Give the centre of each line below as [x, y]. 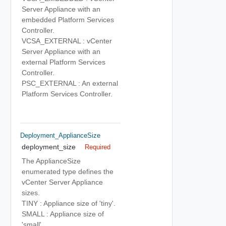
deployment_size [49, 147]
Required [97, 147]
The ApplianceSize [51, 161]
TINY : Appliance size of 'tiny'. [69, 203]
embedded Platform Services [68, 20]
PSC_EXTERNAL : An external [70, 83]
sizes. [31, 193]
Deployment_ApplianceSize [60, 135]
